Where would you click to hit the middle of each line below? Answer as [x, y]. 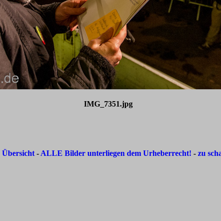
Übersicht [19, 153]
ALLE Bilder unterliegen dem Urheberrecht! [116, 153]
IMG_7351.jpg [108, 104]
